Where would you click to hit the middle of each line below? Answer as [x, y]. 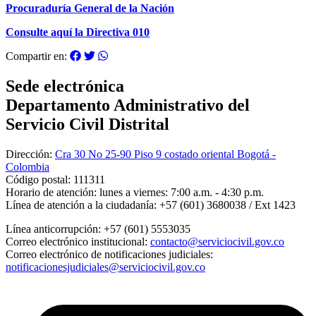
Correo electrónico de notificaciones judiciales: [109, 254]
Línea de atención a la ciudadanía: [81, 205]
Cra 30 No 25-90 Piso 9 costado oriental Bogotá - [165, 154]
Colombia [28, 166]
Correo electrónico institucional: [77, 241]
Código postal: [38, 179]
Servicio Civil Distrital [87, 124]
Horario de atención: [51, 192]
